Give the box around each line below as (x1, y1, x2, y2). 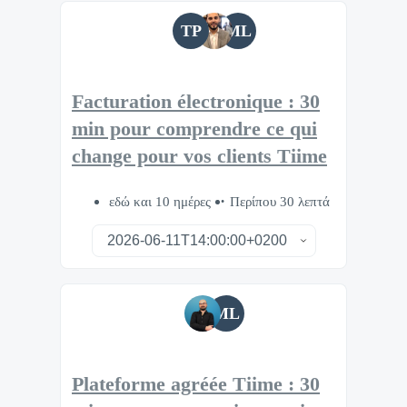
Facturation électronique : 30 (72, 90, 320, 113)
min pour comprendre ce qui (72, 117, 317, 140)
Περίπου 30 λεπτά (229, 194, 330, 210)
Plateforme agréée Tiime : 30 (72, 373, 320, 396)
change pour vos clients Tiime (72, 144, 327, 167)
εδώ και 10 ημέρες (108, 194, 214, 210)
